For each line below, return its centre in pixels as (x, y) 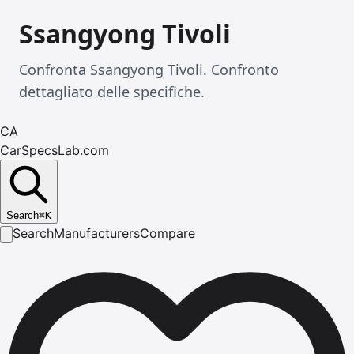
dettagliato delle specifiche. (112, 92)
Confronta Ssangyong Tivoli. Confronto (149, 70)
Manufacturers (97, 233)
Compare (168, 233)
